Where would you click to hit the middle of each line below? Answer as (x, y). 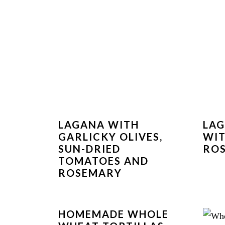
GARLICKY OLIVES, (110, 137)
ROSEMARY (90, 173)
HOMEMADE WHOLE (113, 214)
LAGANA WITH (98, 125)
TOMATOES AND (103, 161)
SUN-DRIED (89, 149)
